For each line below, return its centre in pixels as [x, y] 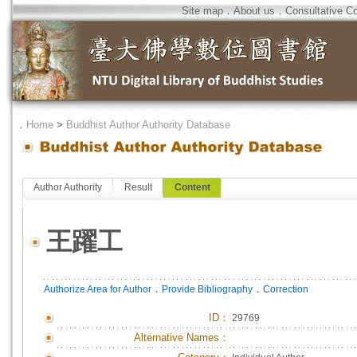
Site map [202, 11]
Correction [286, 289]
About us [254, 11]
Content [192, 187]
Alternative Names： [182, 337]
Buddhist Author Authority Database [148, 125]
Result [138, 187]
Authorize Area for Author [98, 289]
